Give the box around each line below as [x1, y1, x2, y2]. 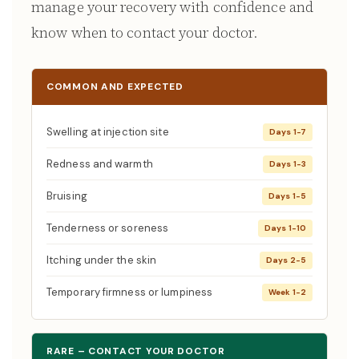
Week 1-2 [268, 286, 306, 297]
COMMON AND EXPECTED [46, 80, 184, 93]
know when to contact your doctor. [31, 22, 259, 42]
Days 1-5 [268, 190, 306, 201]
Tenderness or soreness [46, 221, 169, 235]
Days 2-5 [266, 254, 306, 265]
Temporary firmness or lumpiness [46, 285, 213, 299]
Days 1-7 [269, 126, 306, 137]
